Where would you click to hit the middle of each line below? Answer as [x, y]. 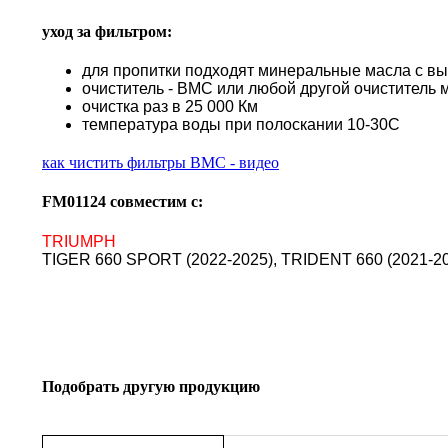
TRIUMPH [79, 241]
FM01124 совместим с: [122, 202]
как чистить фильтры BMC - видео [160, 162]
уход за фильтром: [107, 31]
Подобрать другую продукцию [151, 386]
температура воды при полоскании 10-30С [241, 124]
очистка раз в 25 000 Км [170, 106]
